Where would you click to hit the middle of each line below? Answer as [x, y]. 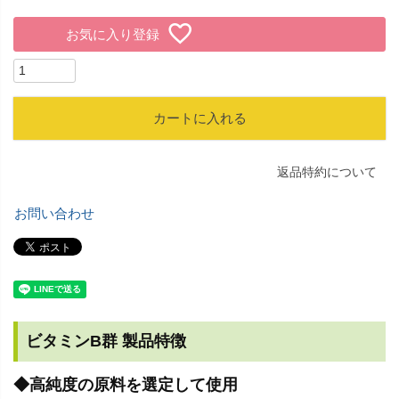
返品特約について [327, 172]
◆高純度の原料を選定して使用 [126, 385]
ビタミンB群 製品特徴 [106, 342]
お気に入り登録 [112, 34]
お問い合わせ [54, 214]
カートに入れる [199, 118]
